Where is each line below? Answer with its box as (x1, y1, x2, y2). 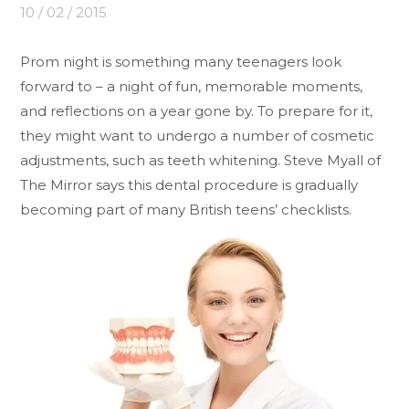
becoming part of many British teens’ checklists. (20, 200, 352, 218)
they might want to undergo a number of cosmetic (20, 126, 375, 144)
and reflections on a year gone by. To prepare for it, (20, 101, 373, 120)
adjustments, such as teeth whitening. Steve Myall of (20, 151, 382, 169)
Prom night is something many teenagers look (20, 52, 342, 70)
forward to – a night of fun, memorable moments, (20, 77, 363, 95)
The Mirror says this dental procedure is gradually (20, 175, 359, 194)
